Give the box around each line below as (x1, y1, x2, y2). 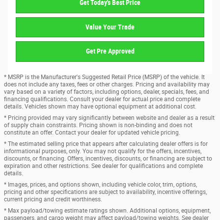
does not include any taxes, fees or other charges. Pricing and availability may (4, 81, 210, 88)
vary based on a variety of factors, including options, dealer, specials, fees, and (4, 88, 209, 95)
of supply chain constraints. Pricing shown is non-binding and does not (4, 121, 192, 129)
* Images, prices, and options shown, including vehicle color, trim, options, (4, 181, 197, 188)
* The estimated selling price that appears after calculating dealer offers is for (4, 140, 208, 147)
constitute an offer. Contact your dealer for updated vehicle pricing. (4, 129, 180, 136)
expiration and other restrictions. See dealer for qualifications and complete (4, 162, 203, 169)
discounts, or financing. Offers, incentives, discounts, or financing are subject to (4, 155, 212, 162)
